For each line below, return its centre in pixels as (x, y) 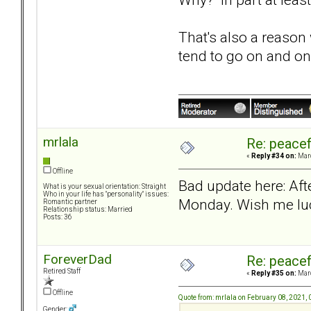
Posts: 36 (58, 217)
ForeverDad (77, 260)
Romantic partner (70, 202)
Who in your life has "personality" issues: (106, 194)
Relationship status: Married (88, 210)
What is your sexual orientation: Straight (104, 187)
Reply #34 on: (274, 156)
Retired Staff (62, 271)
